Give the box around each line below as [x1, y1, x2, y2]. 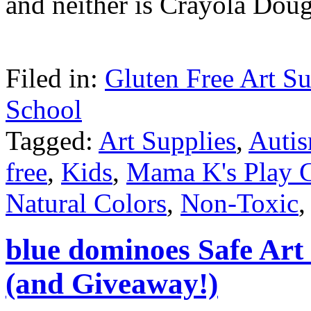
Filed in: [6, 62, 105, 93]
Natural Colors [6, 187, 167, 218]
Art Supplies [99, 125, 236, 155]
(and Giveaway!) [6, 267, 218, 300]
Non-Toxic [180, 187, 299, 218]
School [6, 94, 82, 124]
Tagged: [6, 125, 99, 155]
